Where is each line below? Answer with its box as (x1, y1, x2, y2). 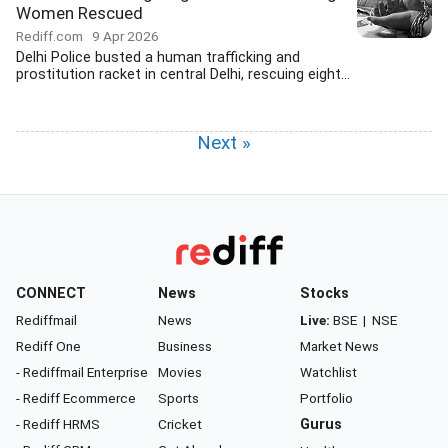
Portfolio (300, 390, 353, 406)
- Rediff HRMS (16, 416, 100, 432)
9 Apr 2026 (92, 28, 159, 44)
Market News (300, 338, 379, 354)
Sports (158, 390, 199, 406)
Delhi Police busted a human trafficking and (16, 49, 300, 66)
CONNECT (16, 285, 86, 302)
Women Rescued (16, 3, 143, 23)
